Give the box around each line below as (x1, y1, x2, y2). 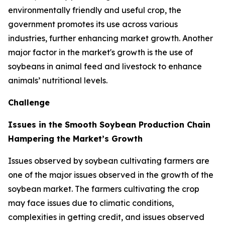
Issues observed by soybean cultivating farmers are (8, 155, 209, 166)
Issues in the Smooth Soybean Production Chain (8, 119, 210, 130)
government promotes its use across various (8, 19, 178, 29)
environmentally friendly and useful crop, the (8, 5, 181, 15)
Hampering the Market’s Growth (8, 133, 143, 144)
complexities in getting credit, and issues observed (8, 211, 204, 222)
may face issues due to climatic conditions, (8, 197, 174, 208)
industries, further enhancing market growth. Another (8, 33, 213, 43)
